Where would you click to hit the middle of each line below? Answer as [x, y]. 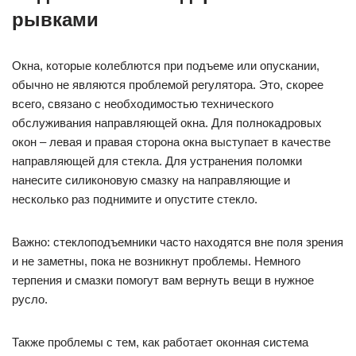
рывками [55, 20]
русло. [30, 300]
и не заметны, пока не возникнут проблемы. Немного [156, 261]
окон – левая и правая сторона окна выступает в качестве [171, 142]
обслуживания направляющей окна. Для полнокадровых [167, 123]
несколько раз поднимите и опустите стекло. [135, 199]
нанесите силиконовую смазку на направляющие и [151, 180]
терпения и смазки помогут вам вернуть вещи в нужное [163, 281]
